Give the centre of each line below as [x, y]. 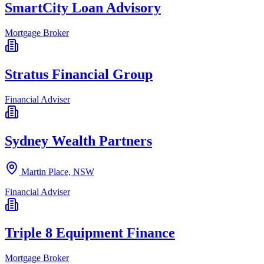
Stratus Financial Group [79, 74]
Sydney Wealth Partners [78, 141]
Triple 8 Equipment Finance [90, 233]
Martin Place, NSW [58, 171]
